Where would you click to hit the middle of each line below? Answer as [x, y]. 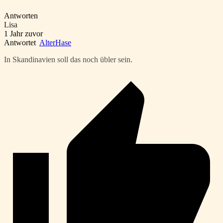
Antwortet [22, 43]
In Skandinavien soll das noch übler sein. [68, 60]
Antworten [21, 16]
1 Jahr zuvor [23, 34]
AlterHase [55, 43]
